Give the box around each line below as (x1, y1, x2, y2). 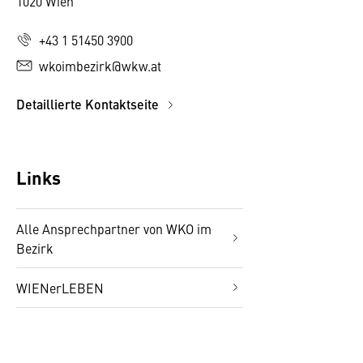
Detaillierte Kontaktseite (16, 95, 162, 113)
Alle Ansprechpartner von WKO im (16, 220, 211, 237)
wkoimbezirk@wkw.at (39, 57, 161, 75)
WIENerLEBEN (16, 279, 104, 297)
